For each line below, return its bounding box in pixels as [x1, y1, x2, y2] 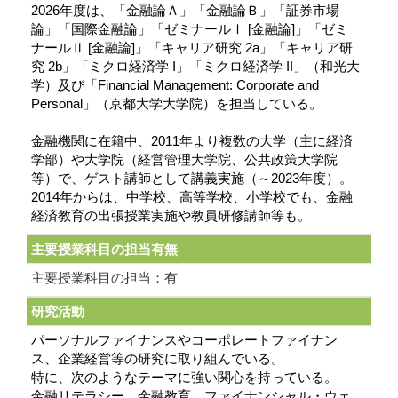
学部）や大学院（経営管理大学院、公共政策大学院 [31, 152, 338, 168]
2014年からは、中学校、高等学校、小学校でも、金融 [31, 189, 353, 205]
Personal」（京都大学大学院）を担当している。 [31, 96, 322, 112]
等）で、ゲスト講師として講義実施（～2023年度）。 [31, 171, 353, 187]
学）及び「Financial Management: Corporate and [31, 77, 319, 93]
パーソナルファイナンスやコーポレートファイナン [31, 332, 338, 348]
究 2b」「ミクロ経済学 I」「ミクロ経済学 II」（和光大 [31, 59, 360, 75]
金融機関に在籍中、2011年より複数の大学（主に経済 [31, 133, 353, 149]
